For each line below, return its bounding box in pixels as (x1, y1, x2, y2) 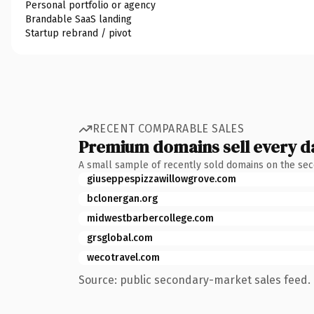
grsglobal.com (87, 231, 153, 244)
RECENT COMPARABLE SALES (93, 122, 245, 135)
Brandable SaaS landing (25, 13, 132, 25)
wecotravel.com (87, 251, 160, 264)
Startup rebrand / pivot (25, 27, 131, 39)
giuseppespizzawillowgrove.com (87, 172, 236, 185)
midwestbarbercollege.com (87, 212, 214, 224)
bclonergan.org (87, 192, 158, 205)
